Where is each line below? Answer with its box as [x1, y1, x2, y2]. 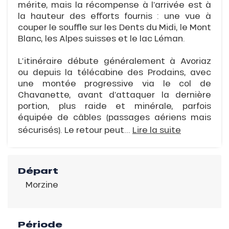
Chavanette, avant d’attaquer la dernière [18, 88, 211, 100]
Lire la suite [132, 124, 181, 135]
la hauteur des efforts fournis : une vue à [18, 10, 211, 21]
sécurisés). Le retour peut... [18, 124, 132, 135]
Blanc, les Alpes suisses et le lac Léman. [18, 32, 185, 43]
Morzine [26, 178, 58, 190]
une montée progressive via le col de [18, 77, 211, 88]
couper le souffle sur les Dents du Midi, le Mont [18, 21, 211, 32]
